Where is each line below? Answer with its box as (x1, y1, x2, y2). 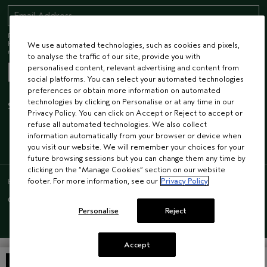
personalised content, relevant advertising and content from (27, 63, 239, 72)
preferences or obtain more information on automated (27, 86, 221, 95)
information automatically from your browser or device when (27, 131, 241, 140)
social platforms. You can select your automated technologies (27, 74, 244, 83)
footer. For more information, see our (27, 176, 158, 185)
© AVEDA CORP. (8, 194, 72, 204)
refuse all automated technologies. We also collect (27, 120, 207, 129)
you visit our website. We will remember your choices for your (27, 142, 244, 151)
